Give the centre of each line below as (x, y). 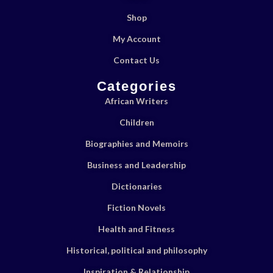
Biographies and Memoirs (136, 143)
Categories (136, 86)
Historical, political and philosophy (136, 250)
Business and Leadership (136, 165)
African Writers (136, 101)
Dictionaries (136, 186)
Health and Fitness (136, 229)
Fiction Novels (136, 207)
